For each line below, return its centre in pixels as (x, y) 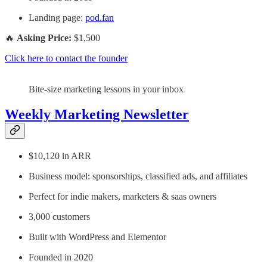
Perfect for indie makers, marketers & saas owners (122, 196)
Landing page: (57, 17)
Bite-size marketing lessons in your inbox (106, 89)
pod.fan (100, 17)
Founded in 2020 (61, 257)
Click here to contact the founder (66, 58)
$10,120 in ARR (60, 156)
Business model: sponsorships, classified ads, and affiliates (138, 176)
